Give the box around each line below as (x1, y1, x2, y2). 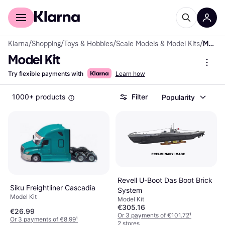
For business (49, 3, 89, 11)
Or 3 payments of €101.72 (118, 211, 189, 219)
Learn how (115, 70, 145, 77)
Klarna (8, 40, 29, 48)
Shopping (32, 40, 61, 48)
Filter (132, 92, 148, 101)
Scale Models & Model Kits (116, 40, 200, 48)
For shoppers (8, 3, 49, 11)
